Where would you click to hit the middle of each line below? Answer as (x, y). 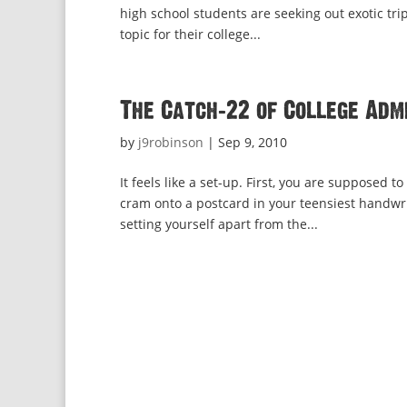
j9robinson (171, 142)
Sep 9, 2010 (253, 142)
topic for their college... (190, 34)
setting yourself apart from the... (219, 224)
